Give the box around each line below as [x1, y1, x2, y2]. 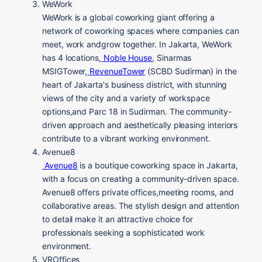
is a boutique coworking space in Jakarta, [80, 160, 238, 170]
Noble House [103, 52, 153, 63]
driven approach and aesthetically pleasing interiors [42, 119, 238, 130]
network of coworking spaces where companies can [42, 25, 239, 36]
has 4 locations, [42, 52, 101, 63]
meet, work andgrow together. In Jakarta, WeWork [42, 39, 232, 49]
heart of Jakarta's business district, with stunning [42, 79, 227, 89]
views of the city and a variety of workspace [42, 92, 210, 103]
